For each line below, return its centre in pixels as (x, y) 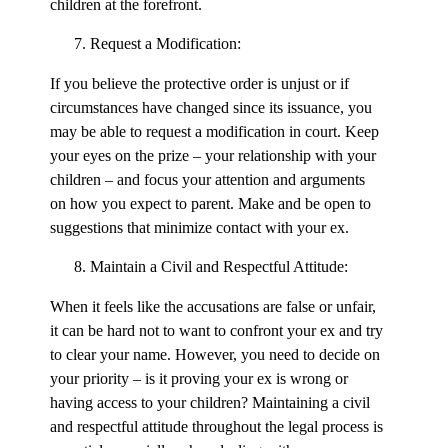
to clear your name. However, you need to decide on (215, 355)
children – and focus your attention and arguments (207, 180)
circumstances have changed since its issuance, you (211, 108)
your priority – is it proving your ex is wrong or (199, 379)
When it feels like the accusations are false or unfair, (213, 307)
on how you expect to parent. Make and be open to (210, 204)
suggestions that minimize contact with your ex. (199, 228)
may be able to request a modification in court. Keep (214, 132)
